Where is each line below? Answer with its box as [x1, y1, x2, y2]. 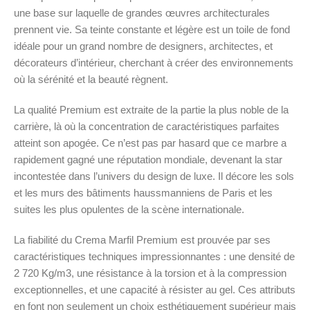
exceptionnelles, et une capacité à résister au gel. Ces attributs [14, 283, 295, 295]
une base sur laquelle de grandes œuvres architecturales [14, 6, 270, 19]
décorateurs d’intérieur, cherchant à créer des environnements [14, 56, 293, 69]
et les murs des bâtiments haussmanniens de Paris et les [14, 186, 273, 199]
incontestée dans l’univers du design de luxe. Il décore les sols [14, 170, 294, 182]
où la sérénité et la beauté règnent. [14, 73, 168, 85]
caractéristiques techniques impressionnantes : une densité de [14, 250, 295, 262]
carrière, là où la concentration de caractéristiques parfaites [14, 120, 280, 132]
